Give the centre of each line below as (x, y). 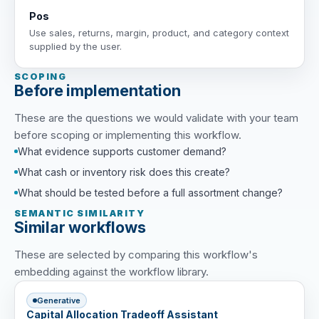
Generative (59, 300)
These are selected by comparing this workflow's (136, 255)
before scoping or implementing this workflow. (128, 135)
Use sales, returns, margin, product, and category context (159, 33)
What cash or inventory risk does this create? (124, 172)
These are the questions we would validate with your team (156, 117)
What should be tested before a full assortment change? (150, 192)
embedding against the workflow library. (111, 272)
